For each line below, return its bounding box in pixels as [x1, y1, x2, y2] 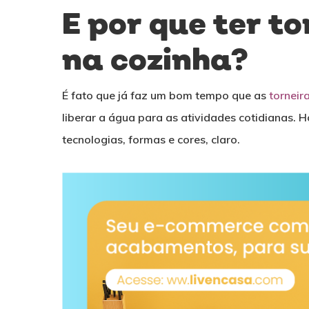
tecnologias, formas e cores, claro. [62, 132, 241, 147]
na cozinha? [62, 41, 249, 82]
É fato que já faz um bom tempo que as [62, 88, 270, 103]
